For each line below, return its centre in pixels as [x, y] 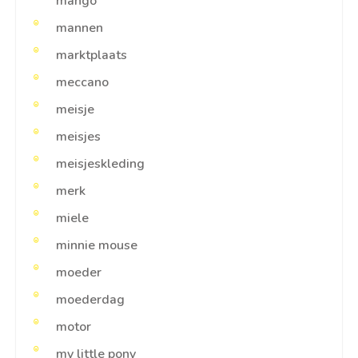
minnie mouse [97, 246]
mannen [80, 28]
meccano [82, 83]
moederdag [90, 300]
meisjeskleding [100, 164]
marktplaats [91, 56]
